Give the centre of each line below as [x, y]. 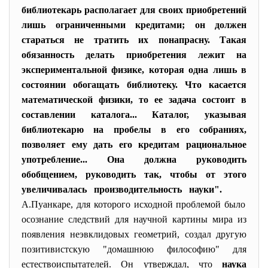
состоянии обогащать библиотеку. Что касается [134, 85]
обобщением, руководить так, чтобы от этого [134, 174]
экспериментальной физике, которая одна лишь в [134, 70]
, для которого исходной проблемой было [158, 204]
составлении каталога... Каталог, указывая [134, 115]
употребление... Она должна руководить [134, 159]
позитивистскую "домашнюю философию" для [134, 249]
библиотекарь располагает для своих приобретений [134, 10]
